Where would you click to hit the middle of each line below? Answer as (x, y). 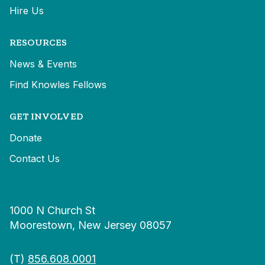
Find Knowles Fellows (58, 85)
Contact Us (35, 159)
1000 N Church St (52, 211)
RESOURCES (38, 43)
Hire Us (27, 11)
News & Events (43, 64)
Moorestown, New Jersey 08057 (91, 225)
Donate (26, 138)
